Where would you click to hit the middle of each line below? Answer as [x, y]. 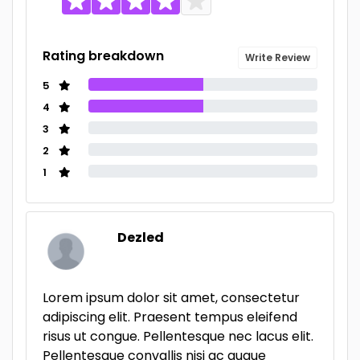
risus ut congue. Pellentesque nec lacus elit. [178, 336]
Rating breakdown [103, 56]
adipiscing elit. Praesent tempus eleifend [170, 317]
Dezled [141, 237]
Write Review [278, 57]
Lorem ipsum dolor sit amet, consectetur [171, 298]
